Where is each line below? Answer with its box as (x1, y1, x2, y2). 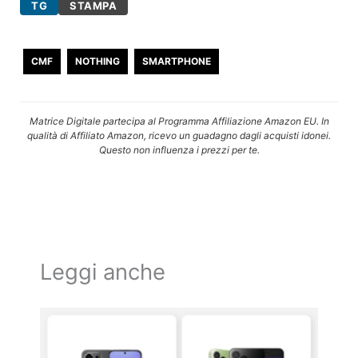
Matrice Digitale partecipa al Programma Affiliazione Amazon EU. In (29, 114, 329, 127)
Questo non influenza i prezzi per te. (98, 143, 260, 156)
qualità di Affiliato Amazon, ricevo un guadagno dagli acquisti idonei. (27, 129, 331, 141)
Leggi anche (39, 257, 165, 285)
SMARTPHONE (142, 54, 212, 67)
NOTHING (75, 54, 121, 67)
